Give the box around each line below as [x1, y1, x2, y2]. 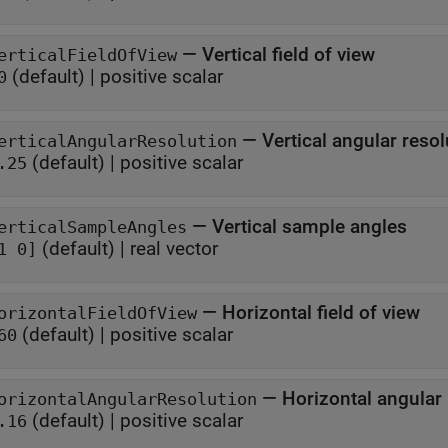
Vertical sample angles [212, 215, 407, 238]
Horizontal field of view [222, 301, 420, 324]
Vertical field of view [202, 43, 380, 66]
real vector [130, 237, 218, 260]
